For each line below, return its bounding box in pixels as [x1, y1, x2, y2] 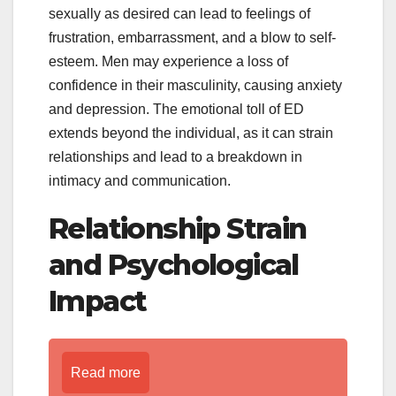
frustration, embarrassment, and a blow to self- [49, 30, 336, 45]
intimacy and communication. [49, 173, 231, 188]
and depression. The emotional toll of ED [49, 102, 304, 117]
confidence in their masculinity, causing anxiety [49, 78, 342, 93]
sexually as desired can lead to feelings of [49, 6, 310, 21]
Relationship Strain [49, 211, 307, 246]
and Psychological [49, 247, 299, 282]
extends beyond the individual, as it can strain [49, 126, 333, 141]
